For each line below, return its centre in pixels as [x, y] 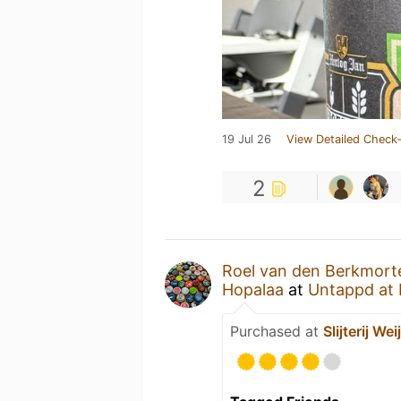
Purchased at [277, 331]
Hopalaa [253, 290]
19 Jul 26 [247, 139]
